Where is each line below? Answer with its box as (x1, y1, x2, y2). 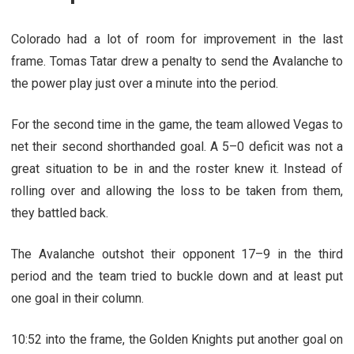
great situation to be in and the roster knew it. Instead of (11, 160, 343, 176)
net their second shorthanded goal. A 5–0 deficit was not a (11, 138, 343, 154)
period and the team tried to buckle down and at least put (11, 268, 343, 284)
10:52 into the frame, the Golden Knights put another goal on (11, 331, 343, 347)
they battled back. (11, 205, 108, 220)
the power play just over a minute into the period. (11, 75, 278, 91)
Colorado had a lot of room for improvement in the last (11, 31, 343, 47)
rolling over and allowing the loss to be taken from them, (11, 183, 343, 198)
